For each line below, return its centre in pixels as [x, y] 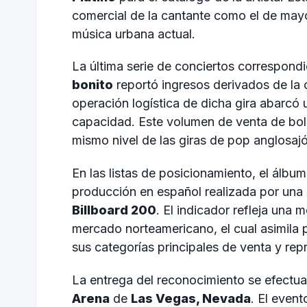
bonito [93, 85]
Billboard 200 [114, 210]
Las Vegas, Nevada [191, 298]
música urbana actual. [134, 34]
